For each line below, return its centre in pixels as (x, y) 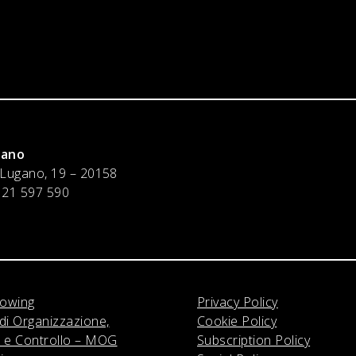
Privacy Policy (238, 302)
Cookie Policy (237, 321)
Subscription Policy (254, 340)
